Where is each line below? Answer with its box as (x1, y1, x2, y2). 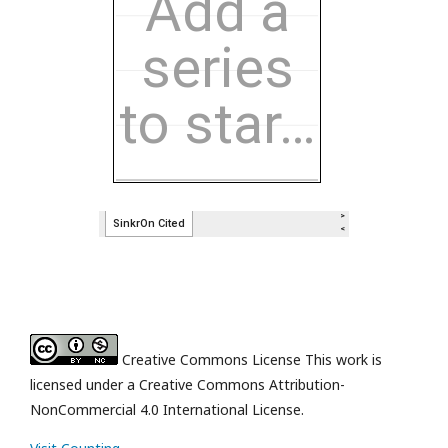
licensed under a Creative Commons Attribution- (30, 374, 345, 394)
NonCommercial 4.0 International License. (30, 399, 304, 419)
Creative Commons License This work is (118, 349, 382, 369)
